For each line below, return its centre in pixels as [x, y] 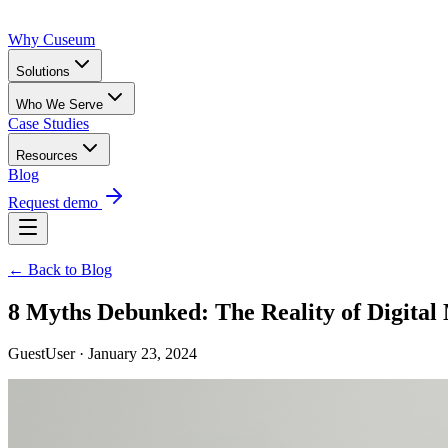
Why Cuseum [51, 39]
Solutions [43, 71]
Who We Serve [59, 104]
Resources [47, 155]
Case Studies [48, 123]
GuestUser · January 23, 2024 [102, 354]
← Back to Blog [60, 269]
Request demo [55, 202]
